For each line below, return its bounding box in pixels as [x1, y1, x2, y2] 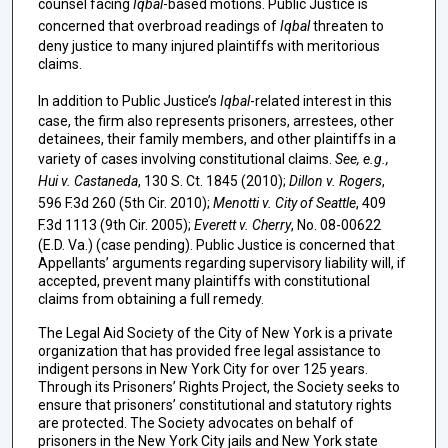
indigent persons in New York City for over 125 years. [37, 361, 368, 378]
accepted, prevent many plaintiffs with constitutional [37, 272, 370, 289]
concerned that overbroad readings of [37, 18, 280, 35]
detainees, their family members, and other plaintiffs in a [37, 130, 396, 147]
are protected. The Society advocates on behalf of [37, 415, 354, 432]
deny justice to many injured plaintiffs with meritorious [37, 38, 380, 55]
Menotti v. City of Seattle [212, 194, 356, 211]
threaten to [309, 18, 384, 35]
